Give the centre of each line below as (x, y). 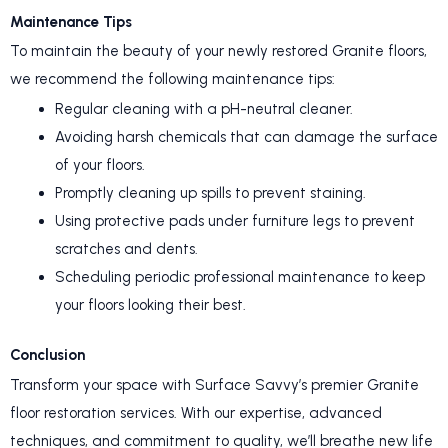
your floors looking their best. (150, 304)
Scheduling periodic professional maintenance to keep (240, 276)
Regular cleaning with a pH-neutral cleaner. (204, 108)
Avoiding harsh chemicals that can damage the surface (246, 136)
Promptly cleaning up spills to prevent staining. (210, 192)
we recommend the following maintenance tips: (172, 79)
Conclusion (47, 355)
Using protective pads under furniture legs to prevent (235, 220)
